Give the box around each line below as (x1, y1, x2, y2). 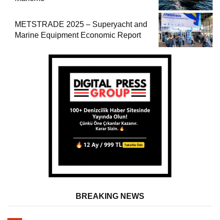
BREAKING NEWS (76, 192, 144, 200)
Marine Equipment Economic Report (15, 30, 141, 39)
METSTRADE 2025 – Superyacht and (15, 20, 147, 28)
